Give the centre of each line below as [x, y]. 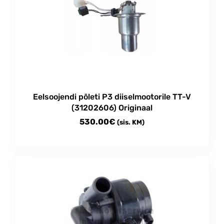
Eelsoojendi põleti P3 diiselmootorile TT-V [112, 96]
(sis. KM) [131, 122]
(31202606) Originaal [112, 107]
